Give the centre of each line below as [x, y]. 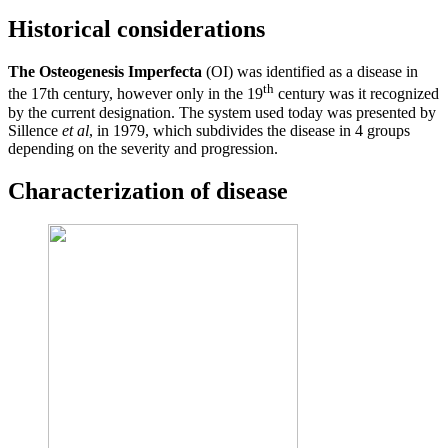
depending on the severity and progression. [143, 148]
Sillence [35, 130]
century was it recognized [356, 94]
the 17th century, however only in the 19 [135, 94]
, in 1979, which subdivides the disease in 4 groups [249, 130]
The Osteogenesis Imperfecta [105, 72]
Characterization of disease [148, 190]
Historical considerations [136, 29]
